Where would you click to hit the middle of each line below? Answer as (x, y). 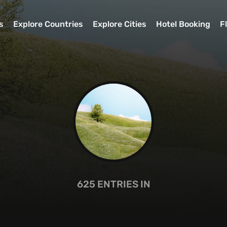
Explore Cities (120, 24)
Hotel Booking (183, 24)
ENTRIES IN (123, 184)
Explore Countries (48, 24)
